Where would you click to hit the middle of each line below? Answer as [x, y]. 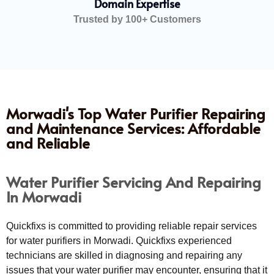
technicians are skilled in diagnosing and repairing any [124, 255]
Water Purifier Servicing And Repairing [134, 182]
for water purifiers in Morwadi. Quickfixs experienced [119, 240]
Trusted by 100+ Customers [137, 19]
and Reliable [48, 143]
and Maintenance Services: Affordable [133, 128]
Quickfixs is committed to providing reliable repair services [131, 226]
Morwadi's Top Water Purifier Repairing [136, 113]
